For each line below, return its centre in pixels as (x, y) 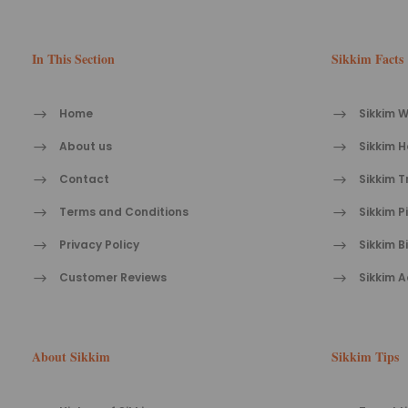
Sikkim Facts (367, 59)
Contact (84, 179)
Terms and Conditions (124, 212)
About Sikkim (71, 357)
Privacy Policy (99, 245)
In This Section (73, 59)
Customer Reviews (113, 278)
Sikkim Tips (365, 357)
